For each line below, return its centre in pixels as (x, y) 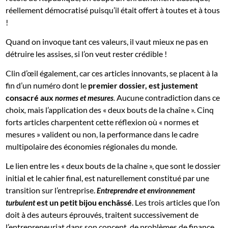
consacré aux (31, 98)
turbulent (21, 203)
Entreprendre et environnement (146, 191)
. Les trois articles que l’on (176, 203)
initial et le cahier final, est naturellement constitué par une (108, 178)
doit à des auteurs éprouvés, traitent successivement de (102, 215)
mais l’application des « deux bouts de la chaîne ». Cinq (121, 110)
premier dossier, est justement (143, 85)
